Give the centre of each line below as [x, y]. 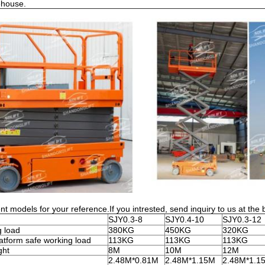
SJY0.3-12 [242, 219]
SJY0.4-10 [185, 219]
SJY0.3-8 [125, 219]
